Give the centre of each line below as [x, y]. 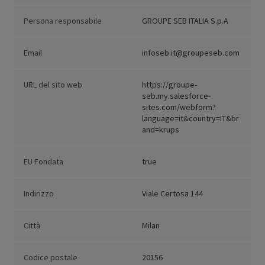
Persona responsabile [63, 21]
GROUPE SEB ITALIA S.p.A [185, 21]
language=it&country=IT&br [190, 119]
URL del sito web [53, 85]
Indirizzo [39, 194]
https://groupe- [169, 85]
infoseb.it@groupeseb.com [191, 53]
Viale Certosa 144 [172, 194]
